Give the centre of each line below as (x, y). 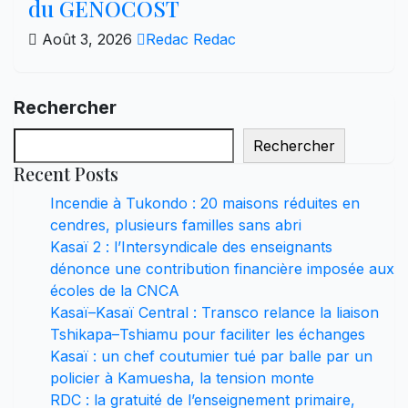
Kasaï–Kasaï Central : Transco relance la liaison (214, 312)
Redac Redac (191, 39)
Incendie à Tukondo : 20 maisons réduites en (205, 203)
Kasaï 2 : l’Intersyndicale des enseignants (191, 246)
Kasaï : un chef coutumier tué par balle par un (211, 356)
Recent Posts (66, 173)
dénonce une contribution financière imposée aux (222, 268)
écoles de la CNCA (115, 290)
